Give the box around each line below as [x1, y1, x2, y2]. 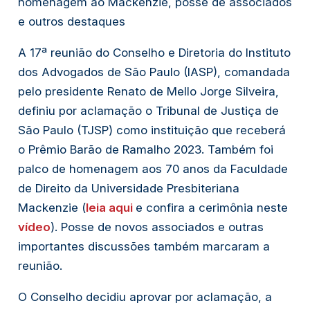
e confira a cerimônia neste [135, 200, 288, 215]
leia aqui [85, 200, 133, 215]
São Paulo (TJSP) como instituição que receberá [17, 122, 286, 137]
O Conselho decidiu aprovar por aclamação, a [17, 289, 272, 304]
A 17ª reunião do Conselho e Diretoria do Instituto [17, 45, 291, 60]
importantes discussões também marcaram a [17, 239, 270, 253]
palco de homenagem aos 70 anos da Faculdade [17, 161, 288, 176]
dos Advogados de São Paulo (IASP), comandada [17, 64, 290, 79]
